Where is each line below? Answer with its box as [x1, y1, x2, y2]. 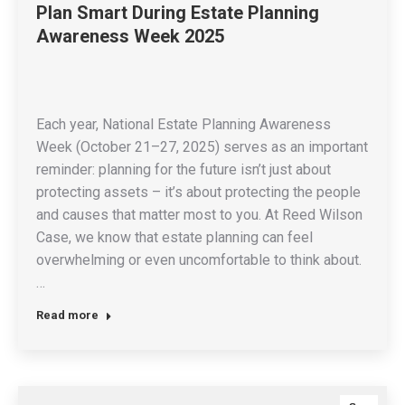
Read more [36, 307, 99, 322]
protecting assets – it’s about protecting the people [36, 183, 361, 201]
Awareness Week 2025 [36, 24, 224, 47]
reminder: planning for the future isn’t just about [36, 160, 331, 178]
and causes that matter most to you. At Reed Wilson [36, 205, 363, 223]
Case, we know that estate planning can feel [36, 228, 313, 246]
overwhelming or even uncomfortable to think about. [36, 250, 362, 268]
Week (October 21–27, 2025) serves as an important [36, 137, 368, 155]
